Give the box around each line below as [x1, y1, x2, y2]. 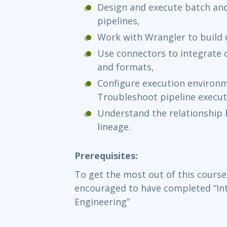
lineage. [97, 120, 131, 133]
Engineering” [74, 195, 130, 208]
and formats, [97, 60, 154, 73]
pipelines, [97, 14, 140, 27]
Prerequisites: [74, 149, 138, 162]
